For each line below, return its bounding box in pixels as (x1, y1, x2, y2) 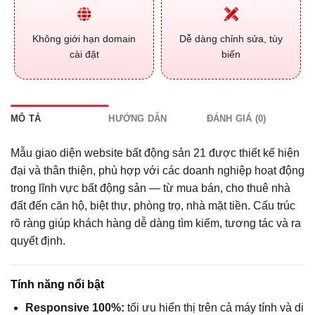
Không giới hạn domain (32, 32, 136, 44)
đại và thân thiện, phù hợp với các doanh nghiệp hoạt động (11, 165, 304, 177)
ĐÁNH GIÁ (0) (206, 113, 266, 124)
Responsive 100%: (25, 301, 124, 314)
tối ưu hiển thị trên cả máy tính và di (124, 301, 304, 314)
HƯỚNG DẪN (108, 113, 167, 124)
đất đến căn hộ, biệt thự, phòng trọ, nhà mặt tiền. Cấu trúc (11, 200, 295, 212)
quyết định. (11, 235, 65, 247)
